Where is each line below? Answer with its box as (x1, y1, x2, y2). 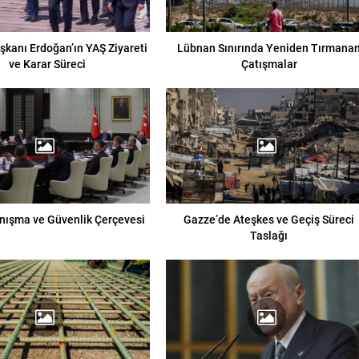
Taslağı (250, 228, 288, 244)
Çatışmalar (240, 55, 297, 71)
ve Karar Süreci (8, 55, 86, 71)
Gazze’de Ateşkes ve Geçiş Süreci (184, 212, 355, 228)
